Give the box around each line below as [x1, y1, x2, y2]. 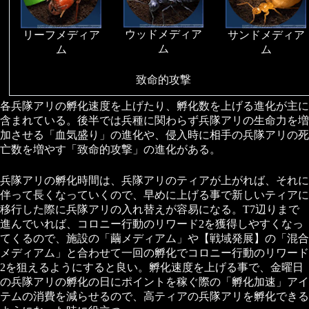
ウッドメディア [125, 28, 203, 41]
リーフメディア [22, 29, 100, 41]
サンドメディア [227, 29, 305, 41]
